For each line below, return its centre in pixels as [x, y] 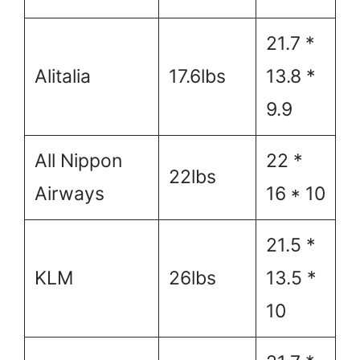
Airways [69, 193]
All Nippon [78, 160]
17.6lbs [197, 76]
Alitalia [62, 76]
